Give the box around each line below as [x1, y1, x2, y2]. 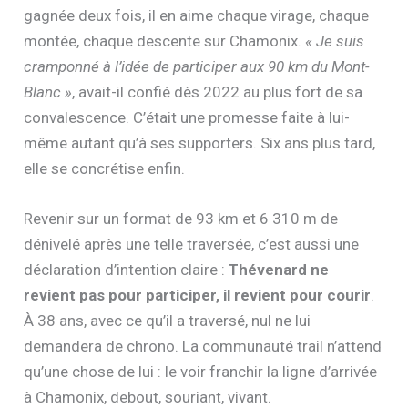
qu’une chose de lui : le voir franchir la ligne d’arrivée [24, 362, 378, 381]
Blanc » [24, 82, 73, 101]
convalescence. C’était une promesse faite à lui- [24, 107, 351, 127]
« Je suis [305, 31, 365, 50]
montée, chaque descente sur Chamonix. [24, 31, 306, 50]
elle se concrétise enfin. [24, 158, 186, 178]
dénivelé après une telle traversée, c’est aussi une [24, 234, 360, 253]
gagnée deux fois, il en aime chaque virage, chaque [24, 5, 370, 25]
